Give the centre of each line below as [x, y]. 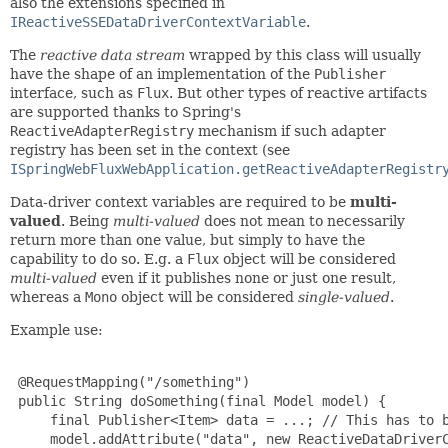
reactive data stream [112, 55]
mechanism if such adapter [290, 131]
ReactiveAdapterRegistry [102, 131]
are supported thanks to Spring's [125, 112]
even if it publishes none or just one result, [246, 278]
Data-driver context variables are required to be [180, 202]
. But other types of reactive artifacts [298, 93]
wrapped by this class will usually [303, 55]
